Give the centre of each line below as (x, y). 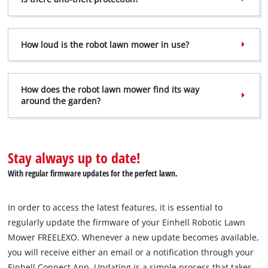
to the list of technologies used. (162, 7)
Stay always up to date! (74, 158)
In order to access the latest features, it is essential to (115, 208)
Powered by (120, 28)
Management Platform (162, 41)
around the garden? (60, 101)
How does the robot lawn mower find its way (110, 90)
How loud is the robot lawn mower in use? (105, 44)
